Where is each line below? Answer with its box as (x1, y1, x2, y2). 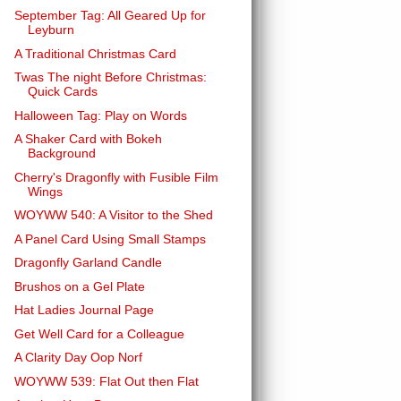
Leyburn (27, 22, 74, 37)
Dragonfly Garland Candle (13, 255, 162, 269)
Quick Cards (27, 84, 98, 98)
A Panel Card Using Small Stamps (13, 231, 206, 246)
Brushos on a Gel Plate (13, 278, 145, 294)
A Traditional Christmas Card (13, 46, 176, 61)
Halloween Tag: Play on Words (13, 107, 187, 123)
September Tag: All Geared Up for (13, 8, 206, 22)
